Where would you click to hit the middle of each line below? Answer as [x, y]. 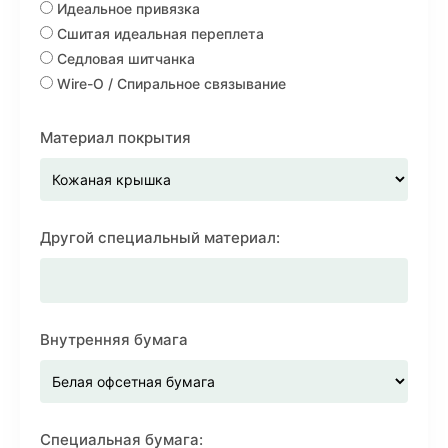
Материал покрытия [115, 137]
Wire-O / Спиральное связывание [169, 83]
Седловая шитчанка [124, 58]
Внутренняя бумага [114, 339]
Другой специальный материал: [160, 237]
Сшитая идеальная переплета [158, 33]
